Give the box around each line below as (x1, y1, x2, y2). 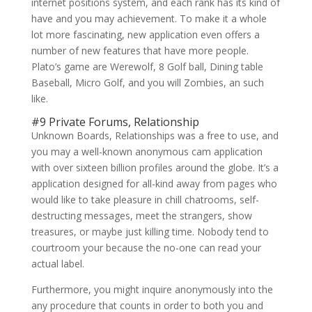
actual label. (31, 257, 84, 270)
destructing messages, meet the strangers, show (31, 209, 252, 222)
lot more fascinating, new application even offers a (31, 28, 260, 41)
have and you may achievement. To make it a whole (31, 12, 267, 25)
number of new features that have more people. (31, 44, 249, 57)
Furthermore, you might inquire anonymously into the (31, 283, 273, 296)
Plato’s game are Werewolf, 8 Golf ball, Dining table (31, 60, 263, 73)
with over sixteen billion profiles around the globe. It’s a (31, 161, 279, 174)
